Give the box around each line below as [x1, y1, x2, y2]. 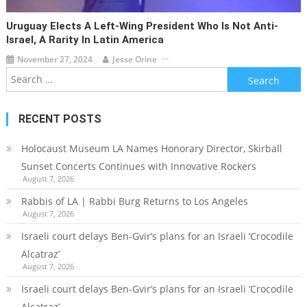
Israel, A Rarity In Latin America [6, 33, 164, 46]
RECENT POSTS [18, 112, 101, 125]
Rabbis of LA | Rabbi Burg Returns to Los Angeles [21, 194, 248, 208]
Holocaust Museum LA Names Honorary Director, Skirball [21, 141, 282, 155]
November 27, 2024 [17, 53, 93, 65]
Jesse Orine [112, 53, 158, 65]
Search [226, 68, 258, 82]
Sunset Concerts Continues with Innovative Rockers [21, 159, 256, 173]
